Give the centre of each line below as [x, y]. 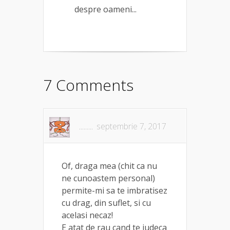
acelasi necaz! [87, 215]
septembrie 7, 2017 [131, 126]
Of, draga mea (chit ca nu [109, 166]
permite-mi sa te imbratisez [114, 190]
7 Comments [88, 85]
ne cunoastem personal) [108, 178]
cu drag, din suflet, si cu [106, 203]
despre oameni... [106, 9]
